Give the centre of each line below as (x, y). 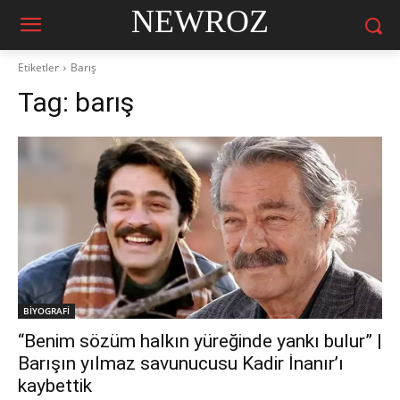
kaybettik (55, 386)
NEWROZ (200, 21)
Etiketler (38, 67)
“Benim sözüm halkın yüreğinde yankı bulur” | (200, 341)
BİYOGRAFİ (46, 311)
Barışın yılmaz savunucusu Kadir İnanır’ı (181, 363)
